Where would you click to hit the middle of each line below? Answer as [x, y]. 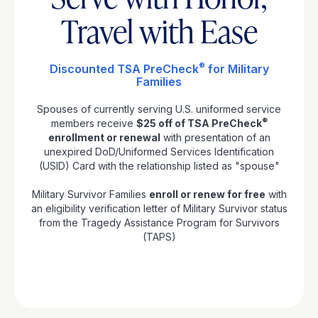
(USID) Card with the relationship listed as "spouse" [159, 166]
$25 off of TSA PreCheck [199, 124]
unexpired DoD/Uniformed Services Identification [159, 152]
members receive [93, 124]
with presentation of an [215, 138]
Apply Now [153, 280]
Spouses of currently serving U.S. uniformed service [159, 109]
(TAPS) [159, 237]
